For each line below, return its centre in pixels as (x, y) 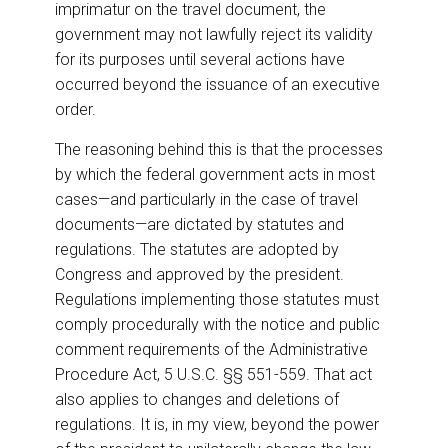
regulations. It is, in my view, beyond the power (217, 425)
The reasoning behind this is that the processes (219, 150)
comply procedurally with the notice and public (217, 325)
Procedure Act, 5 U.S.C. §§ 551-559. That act (213, 375)
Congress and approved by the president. (199, 275)
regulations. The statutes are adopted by (197, 250)
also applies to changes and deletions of (197, 400)
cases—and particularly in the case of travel (206, 200)
